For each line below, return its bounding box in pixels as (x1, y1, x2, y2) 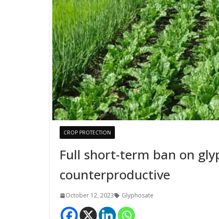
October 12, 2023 (66, 191, 114, 199)
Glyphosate (122, 191, 153, 199)
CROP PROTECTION (64, 129, 111, 136)
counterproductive (60, 166, 170, 183)
